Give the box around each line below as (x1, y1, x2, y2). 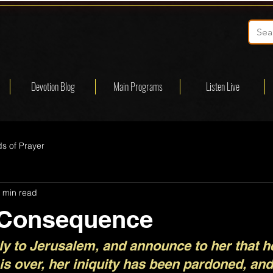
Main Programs (113, 79, 163, 94)
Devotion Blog (30, 79, 75, 94)
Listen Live (205, 79, 239, 94)
